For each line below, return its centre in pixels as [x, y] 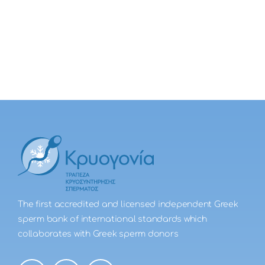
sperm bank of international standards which [112, 219]
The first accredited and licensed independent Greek [128, 205]
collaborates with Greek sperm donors [98, 234]
